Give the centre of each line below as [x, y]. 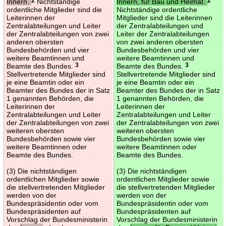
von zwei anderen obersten [160, 42]
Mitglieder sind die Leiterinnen [164, 17]
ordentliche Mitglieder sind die [54, 9]
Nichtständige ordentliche [157, 9]
